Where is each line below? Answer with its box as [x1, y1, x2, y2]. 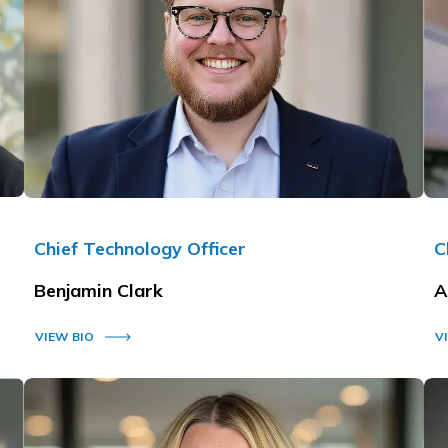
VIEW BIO [35, 328, 94, 344]
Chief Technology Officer [34, 236, 246, 260]
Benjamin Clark [34, 278, 163, 302]
